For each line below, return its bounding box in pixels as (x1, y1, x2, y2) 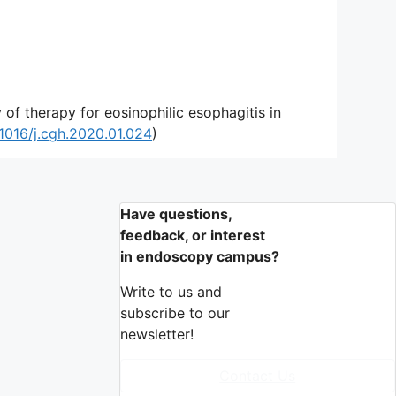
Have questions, (119, 204, 232, 223)
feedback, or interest (119, 225, 265, 244)
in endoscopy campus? (119, 247, 279, 265)
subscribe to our (119, 303, 230, 322)
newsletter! (119, 324, 194, 343)
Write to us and (119, 282, 222, 301)
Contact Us (219, 366, 296, 385)
